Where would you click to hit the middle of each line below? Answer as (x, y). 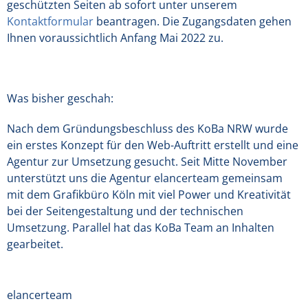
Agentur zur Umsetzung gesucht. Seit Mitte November (147, 162)
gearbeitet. (35, 244)
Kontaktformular (50, 21)
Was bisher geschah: (60, 98)
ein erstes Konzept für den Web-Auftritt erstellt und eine (153, 145)
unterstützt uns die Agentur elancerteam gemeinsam (145, 178)
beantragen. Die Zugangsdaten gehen (192, 21)
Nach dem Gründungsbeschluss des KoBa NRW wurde (147, 129)
